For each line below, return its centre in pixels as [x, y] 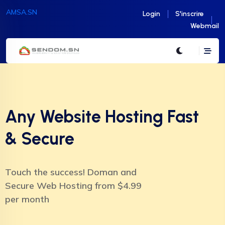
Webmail [205, 26]
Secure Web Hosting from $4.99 [73, 186]
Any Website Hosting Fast [102, 117]
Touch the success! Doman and [71, 172]
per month [27, 199]
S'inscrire [190, 14]
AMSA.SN [22, 12]
